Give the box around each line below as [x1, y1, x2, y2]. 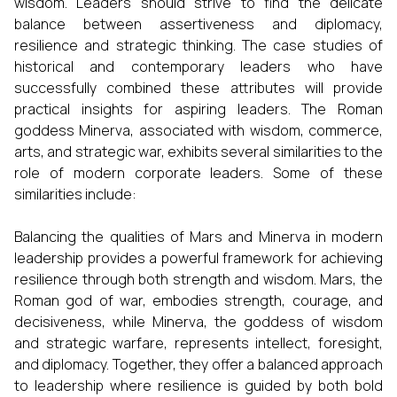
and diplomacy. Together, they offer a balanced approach [14, 354, 383, 374]
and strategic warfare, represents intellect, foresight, [14, 333, 383, 353]
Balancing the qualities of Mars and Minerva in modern [14, 227, 383, 246]
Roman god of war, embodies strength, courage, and [14, 291, 383, 310]
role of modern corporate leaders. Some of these [14, 163, 383, 183]
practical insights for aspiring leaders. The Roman [14, 99, 383, 119]
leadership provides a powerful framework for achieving [14, 248, 383, 268]
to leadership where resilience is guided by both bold [14, 376, 383, 395]
